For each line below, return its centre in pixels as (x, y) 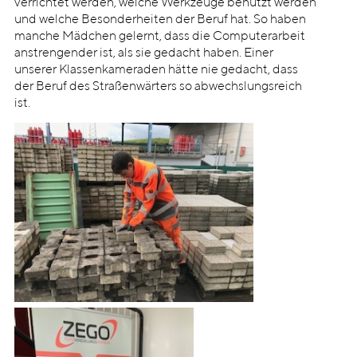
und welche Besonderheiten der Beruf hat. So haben (160, 20)
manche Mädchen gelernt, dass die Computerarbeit (159, 36)
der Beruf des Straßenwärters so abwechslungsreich (158, 86)
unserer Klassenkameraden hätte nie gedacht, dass (156, 70)
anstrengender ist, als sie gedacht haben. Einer (143, 53)
